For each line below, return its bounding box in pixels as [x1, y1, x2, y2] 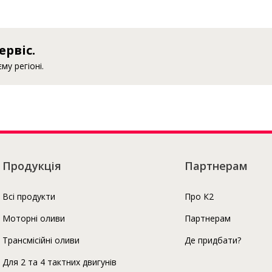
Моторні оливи [2, 212, 65, 224]
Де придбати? [185, 234, 241, 246]
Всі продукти [2, 191, 55, 202]
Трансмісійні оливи [2, 234, 80, 246]
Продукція [2, 158, 61, 173]
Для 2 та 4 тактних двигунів [2, 256, 117, 268]
